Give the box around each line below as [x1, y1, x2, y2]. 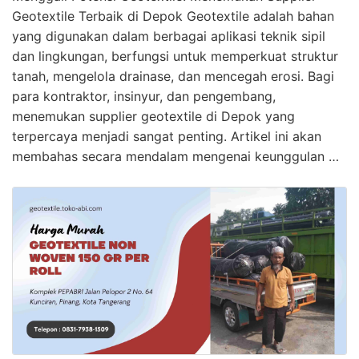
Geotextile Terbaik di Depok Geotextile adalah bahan [12, 8, 334, 25]
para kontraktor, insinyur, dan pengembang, [12, 88, 276, 105]
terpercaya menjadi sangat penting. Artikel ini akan [12, 128, 321, 145]
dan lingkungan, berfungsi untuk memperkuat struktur [12, 48, 338, 65]
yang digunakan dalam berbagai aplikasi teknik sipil [12, 28, 325, 45]
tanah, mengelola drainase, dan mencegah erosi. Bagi [12, 68, 334, 85]
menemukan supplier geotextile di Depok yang [12, 108, 295, 125]
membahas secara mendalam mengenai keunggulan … [12, 148, 339, 165]
